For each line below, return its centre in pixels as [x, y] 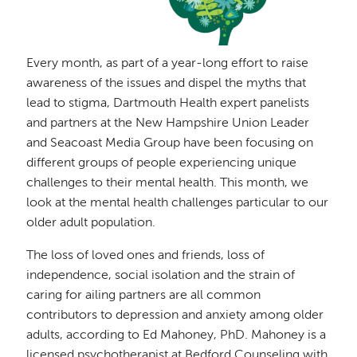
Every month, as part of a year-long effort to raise [168, 63]
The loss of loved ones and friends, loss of [146, 255]
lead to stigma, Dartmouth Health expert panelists [168, 103]
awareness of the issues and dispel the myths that [167, 83]
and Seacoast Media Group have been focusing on [170, 143]
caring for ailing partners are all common [144, 295]
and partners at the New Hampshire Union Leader [168, 123]
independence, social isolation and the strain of [161, 275]
